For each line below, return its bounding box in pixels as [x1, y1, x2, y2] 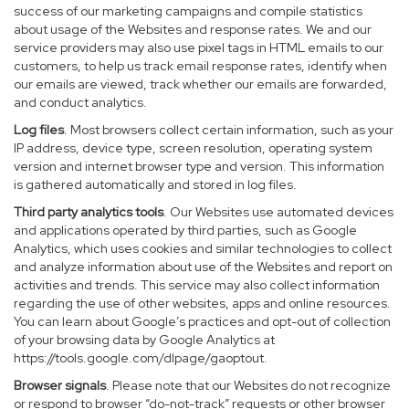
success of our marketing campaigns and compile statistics [14, 3, 362, 19]
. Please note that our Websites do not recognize [106, 377, 391, 393]
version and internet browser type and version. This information [14, 158, 384, 174]
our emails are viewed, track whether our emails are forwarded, [14, 76, 387, 92]
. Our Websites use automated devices [163, 204, 393, 220]
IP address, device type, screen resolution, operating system [14, 140, 372, 156]
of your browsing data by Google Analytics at [14, 331, 275, 348]
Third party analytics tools [14, 204, 163, 220]
